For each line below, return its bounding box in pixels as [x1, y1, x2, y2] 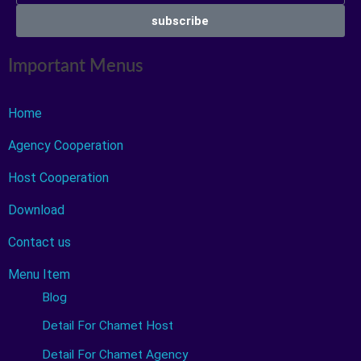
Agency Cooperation [7, 138, 123, 154]
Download [7, 202, 64, 218]
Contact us [7, 234, 71, 251]
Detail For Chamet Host [41, 318, 173, 334]
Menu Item [7, 267, 70, 283]
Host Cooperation [7, 170, 109, 186]
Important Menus [7, 57, 143, 76]
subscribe [151, 13, 210, 28]
